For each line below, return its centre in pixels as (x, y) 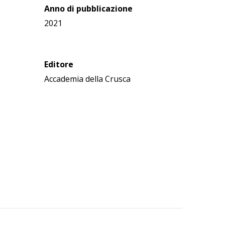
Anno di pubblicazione (88, 9)
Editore (59, 64)
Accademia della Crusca (87, 79)
